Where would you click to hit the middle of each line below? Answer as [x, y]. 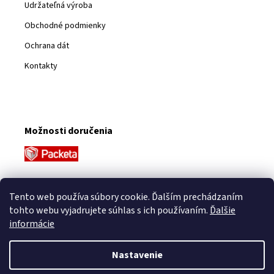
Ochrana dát [47, 46]
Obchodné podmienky [65, 26]
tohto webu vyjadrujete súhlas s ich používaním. [109, 210]
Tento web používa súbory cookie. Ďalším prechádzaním [126, 197]
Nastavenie [137, 255]
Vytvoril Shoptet [149, 265]
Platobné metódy [64, 189]
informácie [32, 224]
